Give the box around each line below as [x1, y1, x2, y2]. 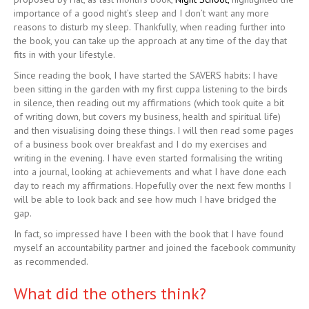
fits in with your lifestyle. [14, 48, 115, 61]
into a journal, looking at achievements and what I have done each [14, 166, 286, 179]
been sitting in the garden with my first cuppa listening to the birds [14, 83, 288, 96]
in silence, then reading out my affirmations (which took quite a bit [14, 97, 284, 110]
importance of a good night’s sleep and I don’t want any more [14, 7, 269, 20]
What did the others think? [14, 283, 206, 305]
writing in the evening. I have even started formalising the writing [14, 152, 283, 165]
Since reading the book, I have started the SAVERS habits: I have [14, 69, 278, 82]
